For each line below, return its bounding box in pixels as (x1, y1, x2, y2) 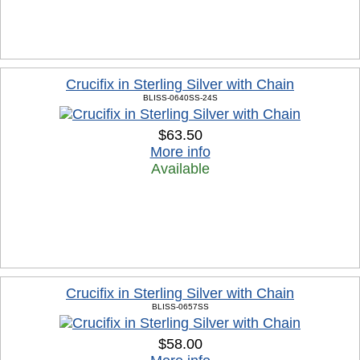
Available (150, 161, 210, 177)
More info (149, 144, 211, 160)
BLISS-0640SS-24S (142, 93, 218, 102)
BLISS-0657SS (151, 302, 209, 311)
